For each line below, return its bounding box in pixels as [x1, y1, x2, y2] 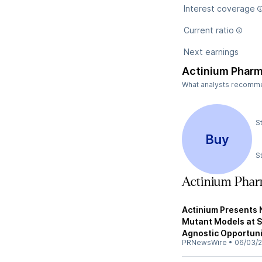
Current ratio [184, 25, 234, 35]
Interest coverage [184, 4, 255, 13]
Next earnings [184, 47, 239, 57]
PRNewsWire [182, 238, 227, 247]
